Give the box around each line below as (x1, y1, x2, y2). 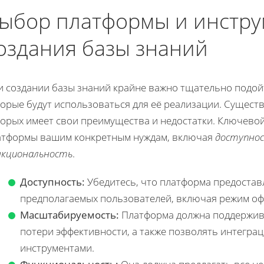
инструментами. (20, 240, 94, 255)
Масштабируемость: (20, 207, 119, 222)
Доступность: (20, 174, 85, 189)
